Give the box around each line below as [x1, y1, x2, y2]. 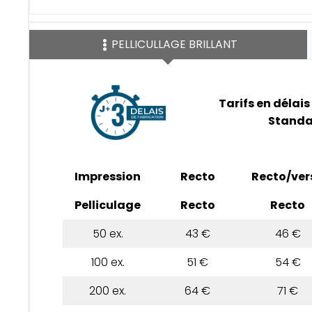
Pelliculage [75, 196, 141, 213]
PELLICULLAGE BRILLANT [111, 36, 237, 52]
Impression [75, 168, 141, 185]
